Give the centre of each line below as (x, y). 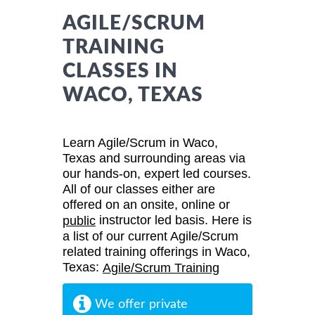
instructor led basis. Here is (174, 220)
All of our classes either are (139, 189)
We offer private (140, 304)
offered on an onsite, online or (146, 204)
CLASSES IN (120, 71)
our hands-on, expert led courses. (157, 173)
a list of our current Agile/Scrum (150, 237)
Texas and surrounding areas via (154, 158)
